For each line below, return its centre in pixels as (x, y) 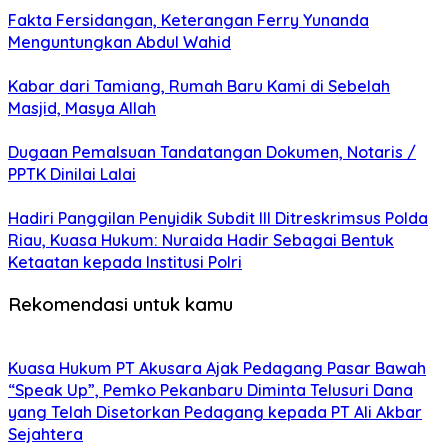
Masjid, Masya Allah (82, 108)
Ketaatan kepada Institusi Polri (125, 262)
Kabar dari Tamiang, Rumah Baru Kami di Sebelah (199, 86)
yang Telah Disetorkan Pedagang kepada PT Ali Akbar (215, 411)
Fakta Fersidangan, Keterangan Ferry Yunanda (188, 20)
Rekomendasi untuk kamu (120, 303)
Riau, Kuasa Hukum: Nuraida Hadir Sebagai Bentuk (201, 240)
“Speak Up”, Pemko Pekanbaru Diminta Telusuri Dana (210, 389)
